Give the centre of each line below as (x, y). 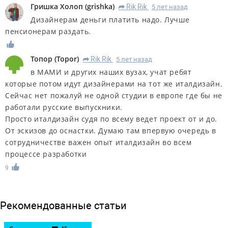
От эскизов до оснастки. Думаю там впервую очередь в (111, 131)
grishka (100, 6)
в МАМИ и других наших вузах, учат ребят (111, 72)
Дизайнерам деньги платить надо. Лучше (110, 19)
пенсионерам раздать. (48, 31)
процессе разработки (46, 154)
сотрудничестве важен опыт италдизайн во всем (98, 142)
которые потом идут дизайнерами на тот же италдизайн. (114, 84)
